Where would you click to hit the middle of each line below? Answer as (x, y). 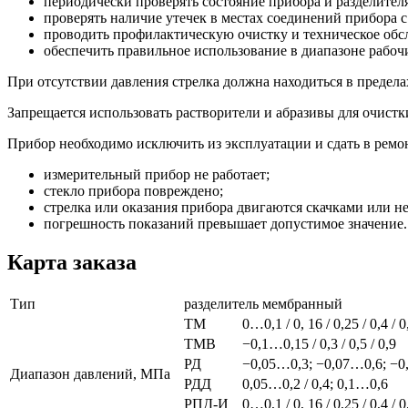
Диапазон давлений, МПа (90, 374)
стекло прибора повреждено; (133, 191)
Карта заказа (72, 263)
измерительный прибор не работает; (157, 175)
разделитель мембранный (263, 304)
